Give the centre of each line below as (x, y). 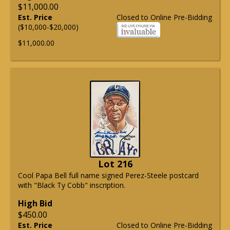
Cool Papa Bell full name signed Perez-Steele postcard (108, 175)
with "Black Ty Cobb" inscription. (72, 185)
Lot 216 (115, 164)
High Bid (35, 203)
